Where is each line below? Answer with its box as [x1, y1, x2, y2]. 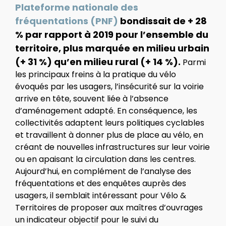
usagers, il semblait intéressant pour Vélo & [15, 190, 186, 202]
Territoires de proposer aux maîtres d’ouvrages [15, 202, 203, 214]
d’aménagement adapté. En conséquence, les [15, 105, 197, 117]
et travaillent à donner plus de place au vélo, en [15, 129, 203, 141]
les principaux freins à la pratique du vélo [15, 69, 176, 81]
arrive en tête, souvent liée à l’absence [15, 93, 168, 105]
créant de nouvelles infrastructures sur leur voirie [15, 141, 210, 153]
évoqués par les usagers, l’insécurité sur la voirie [15, 81, 204, 93]
